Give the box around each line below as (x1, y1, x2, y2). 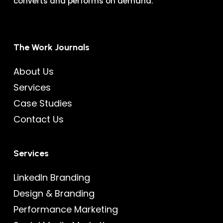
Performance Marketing (13, 203, 118, 216)
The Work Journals (13, 42, 90, 53)
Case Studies (13, 97, 75, 110)
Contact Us (13, 113, 64, 125)
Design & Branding (13, 187, 95, 200)
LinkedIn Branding (13, 171, 90, 184)
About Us (13, 65, 54, 78)
